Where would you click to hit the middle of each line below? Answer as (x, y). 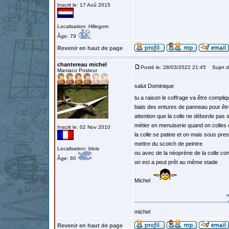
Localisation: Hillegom (83, 26)
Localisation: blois (78, 148)
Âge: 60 (67, 158)
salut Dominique (154, 86)
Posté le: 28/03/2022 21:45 (173, 67)
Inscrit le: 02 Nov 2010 (84, 127)
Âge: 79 (67, 36)
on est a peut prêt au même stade (176, 162)
